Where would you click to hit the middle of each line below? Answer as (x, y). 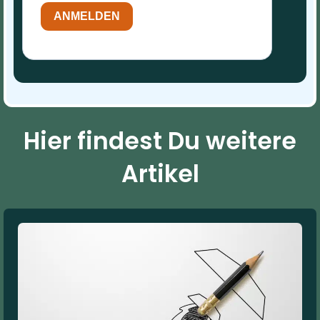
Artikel (160, 174)
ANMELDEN (87, 16)
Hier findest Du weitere (160, 141)
